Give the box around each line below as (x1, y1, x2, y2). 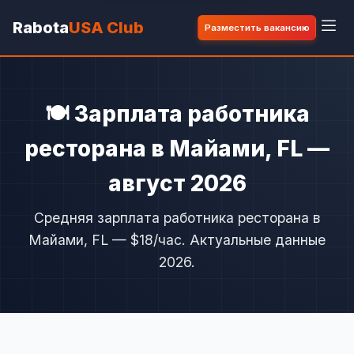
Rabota (13, 18, 69, 37)
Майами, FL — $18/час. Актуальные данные (28, 232, 326, 248)
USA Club (69, 18, 144, 37)
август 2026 (107, 170, 247, 197)
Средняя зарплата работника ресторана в (34, 209, 320, 226)
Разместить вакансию (204, 22, 310, 33)
